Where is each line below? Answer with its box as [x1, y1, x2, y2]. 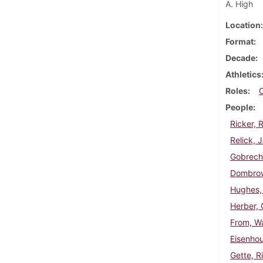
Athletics [225, 69, 261, 79]
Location [225, 19, 261, 30]
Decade [225, 52, 255, 63]
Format [225, 36, 254, 46]
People [225, 102, 253, 112]
